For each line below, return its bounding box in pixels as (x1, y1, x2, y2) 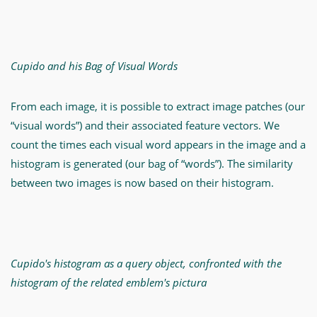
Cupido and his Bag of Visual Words (11, 59, 178, 73)
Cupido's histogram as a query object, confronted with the (11, 256, 282, 270)
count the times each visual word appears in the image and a (11, 137, 306, 151)
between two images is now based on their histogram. (11, 175, 274, 190)
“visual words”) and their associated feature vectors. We (11, 118, 279, 132)
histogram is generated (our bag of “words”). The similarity (11, 156, 293, 171)
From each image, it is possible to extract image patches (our (11, 99, 305, 113)
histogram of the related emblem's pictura (11, 275, 207, 289)
